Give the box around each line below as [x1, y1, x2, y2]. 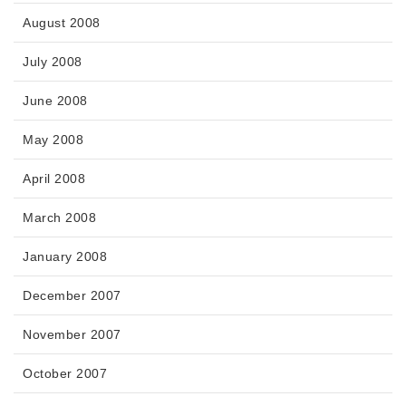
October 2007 [23, 366, 107, 382]
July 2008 [23, 54, 82, 70]
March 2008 [23, 210, 96, 226]
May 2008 [23, 132, 83, 148]
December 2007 [23, 288, 121, 304]
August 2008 [23, 15, 101, 31]
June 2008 [23, 93, 88, 109]
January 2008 [23, 249, 107, 265]
